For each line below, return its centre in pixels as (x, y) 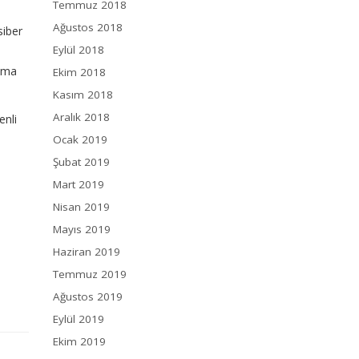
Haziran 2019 (87, 252)
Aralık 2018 (81, 117)
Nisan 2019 (81, 207)
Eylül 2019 (79, 319)
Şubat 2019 (81, 162)
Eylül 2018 (79, 50)
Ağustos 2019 (88, 297)
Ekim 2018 (79, 73)
